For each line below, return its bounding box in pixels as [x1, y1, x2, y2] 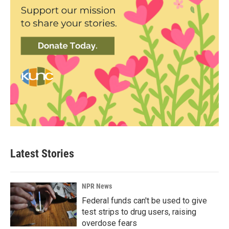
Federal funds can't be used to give [82, 196, 207, 205]
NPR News [82, 182, 112, 190]
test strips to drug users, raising [82, 207, 196, 217]
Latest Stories [10, 147, 74, 160]
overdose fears [82, 218, 137, 228]
